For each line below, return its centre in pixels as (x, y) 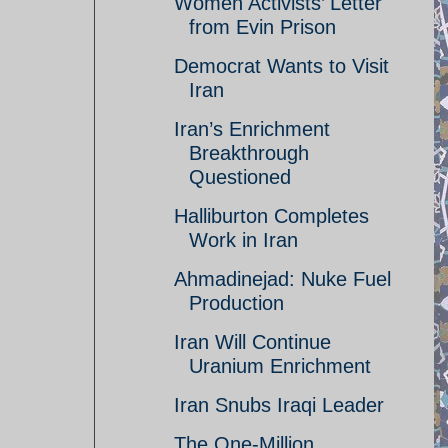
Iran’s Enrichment (252, 129)
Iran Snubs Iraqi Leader (279, 405)
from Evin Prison (262, 27)
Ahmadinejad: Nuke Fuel (282, 279)
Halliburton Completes (271, 216)
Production (236, 303)
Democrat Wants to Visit (281, 66)
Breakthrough (249, 153)
